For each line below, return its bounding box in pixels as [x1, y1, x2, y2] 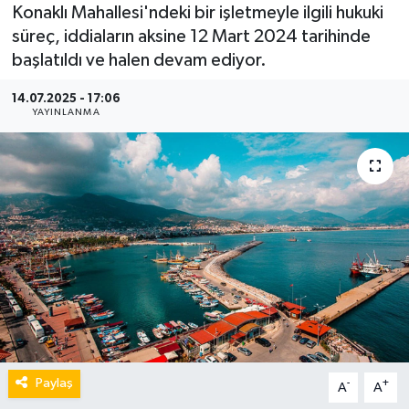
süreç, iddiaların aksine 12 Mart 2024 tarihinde [11, 26, 371, 46]
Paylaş [35, 376, 73, 391]
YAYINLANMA [31, 108, 100, 118]
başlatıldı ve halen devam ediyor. [11, 50, 267, 69]
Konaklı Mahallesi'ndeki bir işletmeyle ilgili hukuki [11, 3, 383, 22]
